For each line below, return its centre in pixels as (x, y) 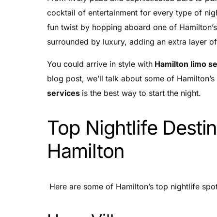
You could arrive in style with (100, 64)
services (64, 93)
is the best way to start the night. (141, 93)
